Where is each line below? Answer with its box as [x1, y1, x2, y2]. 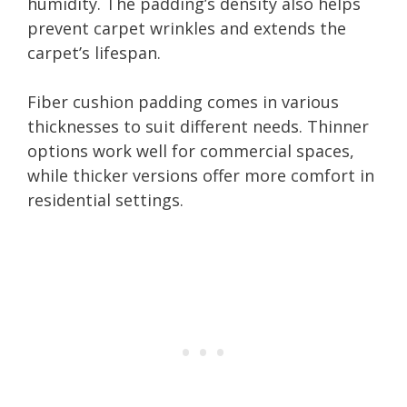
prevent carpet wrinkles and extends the [27, 16, 346, 39]
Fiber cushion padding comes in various [27, 90, 339, 113]
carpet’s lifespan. [27, 41, 161, 64]
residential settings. [27, 188, 184, 211]
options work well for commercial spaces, [27, 139, 354, 162]
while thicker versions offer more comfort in [27, 164, 374, 186]
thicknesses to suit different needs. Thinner [27, 114, 369, 137]
